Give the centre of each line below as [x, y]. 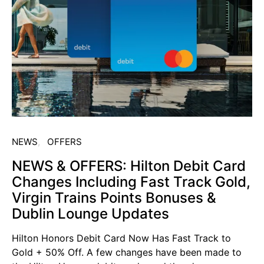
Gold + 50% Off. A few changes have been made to [127, 252]
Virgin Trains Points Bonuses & [114, 197]
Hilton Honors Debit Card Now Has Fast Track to [121, 238]
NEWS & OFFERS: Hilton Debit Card [129, 166]
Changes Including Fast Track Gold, [131, 181]
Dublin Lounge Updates [90, 213]
